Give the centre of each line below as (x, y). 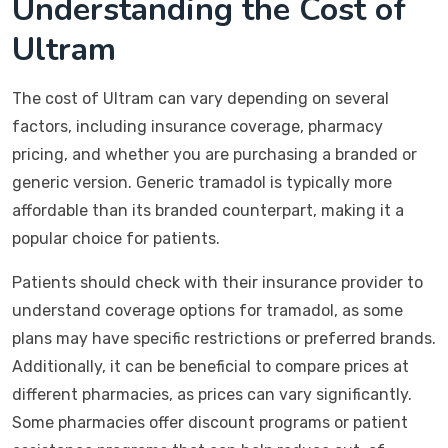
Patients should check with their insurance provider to (217, 282)
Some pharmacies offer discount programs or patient (210, 422)
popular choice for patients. (116, 238)
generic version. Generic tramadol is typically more (202, 182)
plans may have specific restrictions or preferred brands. (224, 338)
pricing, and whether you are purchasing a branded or (214, 154)
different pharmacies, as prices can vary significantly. (212, 394)
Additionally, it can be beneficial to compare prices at (210, 366)
